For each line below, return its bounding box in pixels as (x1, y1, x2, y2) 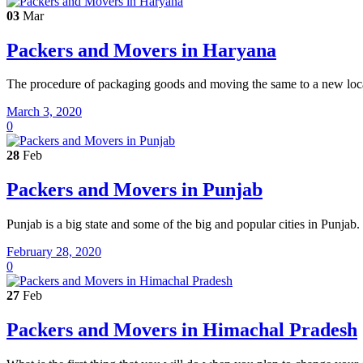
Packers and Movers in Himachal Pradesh (6, 319, 357, 341)
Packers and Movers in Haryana (6, 39, 276, 61)
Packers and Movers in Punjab (6, 179, 263, 201)
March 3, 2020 (6, 105, 82, 119)
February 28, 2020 (6, 245, 101, 259)
